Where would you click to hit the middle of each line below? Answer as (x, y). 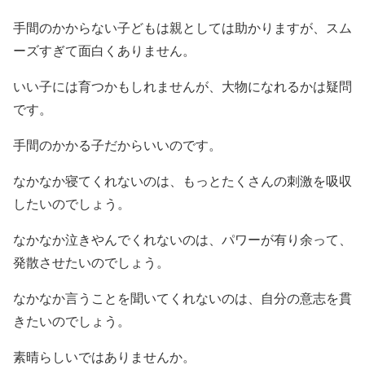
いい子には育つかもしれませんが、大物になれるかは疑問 (182, 87)
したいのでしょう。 (72, 204)
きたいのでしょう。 (72, 321)
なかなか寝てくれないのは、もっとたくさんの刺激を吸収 (182, 181)
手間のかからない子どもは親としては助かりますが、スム (182, 28)
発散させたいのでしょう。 (91, 263)
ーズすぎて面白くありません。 (104, 51)
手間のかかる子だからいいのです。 (117, 145)
